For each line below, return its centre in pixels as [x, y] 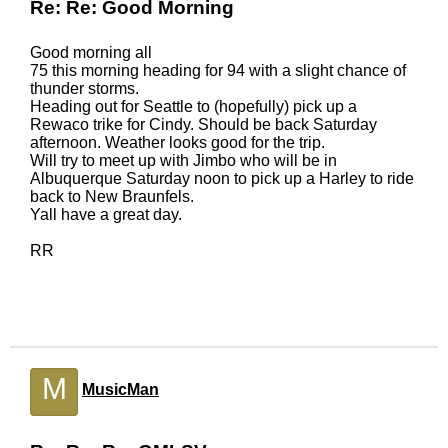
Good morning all [91, 52]
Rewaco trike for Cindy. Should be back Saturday [203, 124]
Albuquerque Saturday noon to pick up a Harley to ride [222, 178]
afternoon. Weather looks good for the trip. [177, 142]
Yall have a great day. [106, 214]
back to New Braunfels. [112, 196]
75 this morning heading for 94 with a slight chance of [218, 70]
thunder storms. [84, 88]
